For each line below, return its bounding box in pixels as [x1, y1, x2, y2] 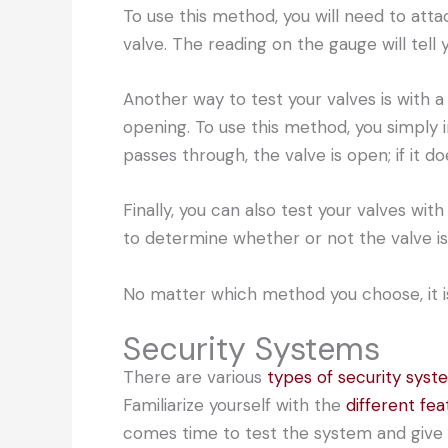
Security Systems [123, 327, 380, 370]
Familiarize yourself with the [123, 393, 346, 416]
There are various [123, 365, 267, 388]
